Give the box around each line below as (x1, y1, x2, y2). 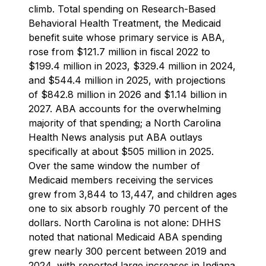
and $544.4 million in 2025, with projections (28, 74, 226, 87)
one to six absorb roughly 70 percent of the (28, 202, 228, 215)
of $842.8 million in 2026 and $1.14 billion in (28, 88, 227, 101)
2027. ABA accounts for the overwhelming (28, 103, 221, 115)
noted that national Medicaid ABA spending (28, 231, 222, 243)
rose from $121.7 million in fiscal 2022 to (28, 46, 210, 58)
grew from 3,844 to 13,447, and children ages (28, 188, 237, 201)
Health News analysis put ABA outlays (28, 131, 202, 144)
